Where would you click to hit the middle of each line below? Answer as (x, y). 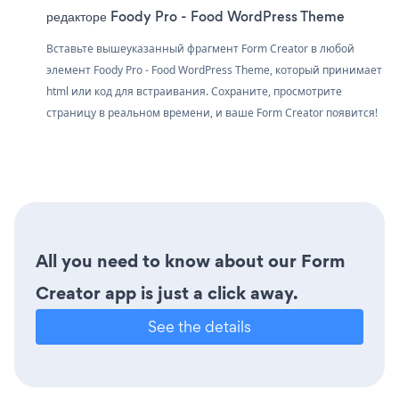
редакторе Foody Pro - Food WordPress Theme (195, 16)
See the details (199, 326)
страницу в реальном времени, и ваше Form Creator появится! (212, 112)
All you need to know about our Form (190, 261)
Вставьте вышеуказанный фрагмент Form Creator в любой (200, 48)
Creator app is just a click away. (167, 293)
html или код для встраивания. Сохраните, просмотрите (194, 91)
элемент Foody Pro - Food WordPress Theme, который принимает (214, 69)
